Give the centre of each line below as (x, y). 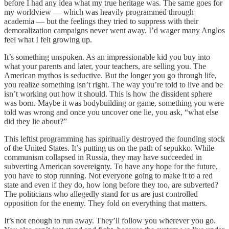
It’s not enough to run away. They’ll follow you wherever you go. (110, 221)
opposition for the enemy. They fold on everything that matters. (106, 203)
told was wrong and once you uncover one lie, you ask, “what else (111, 112)
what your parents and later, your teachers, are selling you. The (105, 66)
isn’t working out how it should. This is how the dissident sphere (108, 94)
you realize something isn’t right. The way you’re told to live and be (113, 85)
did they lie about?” (36, 122)
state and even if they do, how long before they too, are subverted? (111, 185)
